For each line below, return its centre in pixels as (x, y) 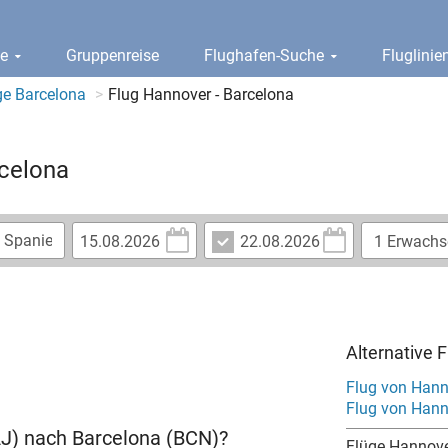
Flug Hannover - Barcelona (201, 94)
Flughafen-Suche (266, 55)
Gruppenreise (112, 55)
